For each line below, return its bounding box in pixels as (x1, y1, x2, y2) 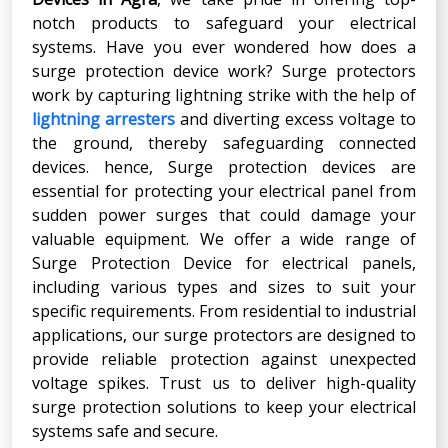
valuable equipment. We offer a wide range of (32, 227, 416, 250)
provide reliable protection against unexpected (32, 347, 416, 370)
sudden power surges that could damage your (32, 203, 416, 226)
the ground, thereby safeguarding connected (32, 131, 416, 154)
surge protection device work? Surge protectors (32, 59, 416, 82)
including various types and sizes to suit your (32, 275, 416, 298)
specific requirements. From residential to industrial (32, 299, 416, 322)
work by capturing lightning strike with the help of (32, 83, 416, 106)
